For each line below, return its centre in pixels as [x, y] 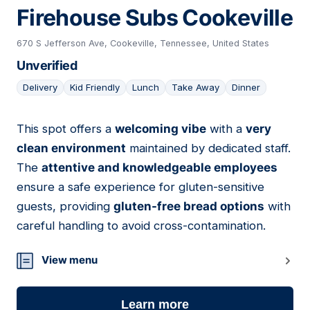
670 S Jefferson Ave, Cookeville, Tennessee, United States [143, 44]
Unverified [47, 66]
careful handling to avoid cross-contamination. [141, 226]
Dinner [246, 88]
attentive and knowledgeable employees [159, 168]
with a [226, 129]
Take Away [195, 88]
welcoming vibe [161, 129]
